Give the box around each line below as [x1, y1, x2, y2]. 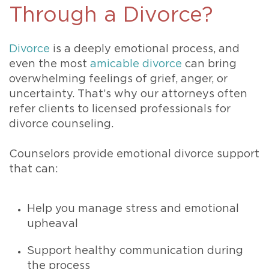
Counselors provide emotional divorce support [9, 149, 259, 160]
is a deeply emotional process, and [50, 44, 240, 55]
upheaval [27, 219, 78, 230]
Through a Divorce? [9, 5, 213, 26]
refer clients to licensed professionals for [9, 104, 231, 115]
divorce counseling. [9, 119, 113, 130]
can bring [182, 59, 237, 70]
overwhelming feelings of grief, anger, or [9, 74, 228, 85]
